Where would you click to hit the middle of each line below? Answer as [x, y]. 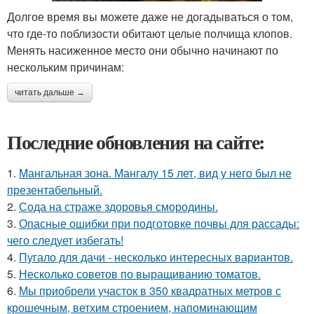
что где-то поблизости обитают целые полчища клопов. [150, 33]
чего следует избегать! [65, 240]
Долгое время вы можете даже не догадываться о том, [150, 16]
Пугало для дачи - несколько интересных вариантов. [156, 257]
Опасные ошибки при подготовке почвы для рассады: [159, 223]
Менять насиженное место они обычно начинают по [143, 50]
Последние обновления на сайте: [136, 142]
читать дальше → [50, 93]
